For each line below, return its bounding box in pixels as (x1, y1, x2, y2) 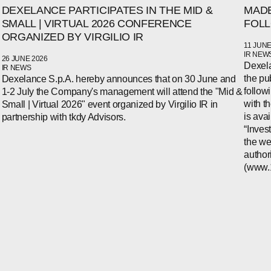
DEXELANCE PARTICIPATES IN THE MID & (1, 4, 213, 17)
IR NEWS (1, 64, 31, 73)
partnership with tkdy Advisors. (1, 112, 126, 123)
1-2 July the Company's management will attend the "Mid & (1, 87, 243, 97)
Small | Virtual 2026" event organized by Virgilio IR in (1, 99, 218, 110)
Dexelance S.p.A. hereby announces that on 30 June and (1, 74, 236, 85)
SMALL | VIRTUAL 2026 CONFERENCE (1, 18, 192, 30)
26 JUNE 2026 (1, 54, 48, 64)
